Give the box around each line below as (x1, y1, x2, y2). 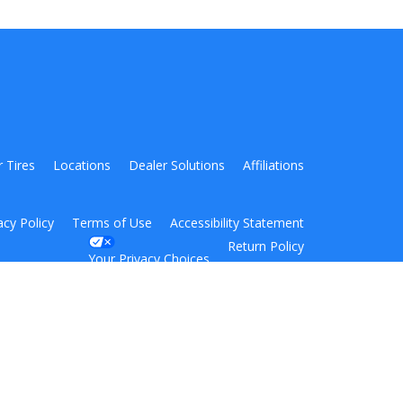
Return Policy (228, 237, 304, 255)
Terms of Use (72, 213, 152, 231)
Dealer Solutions (129, 156, 225, 174)
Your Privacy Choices (88, 249, 210, 267)
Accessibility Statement (170, 213, 304, 231)
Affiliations (243, 156, 304, 174)
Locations (53, 156, 111, 174)
